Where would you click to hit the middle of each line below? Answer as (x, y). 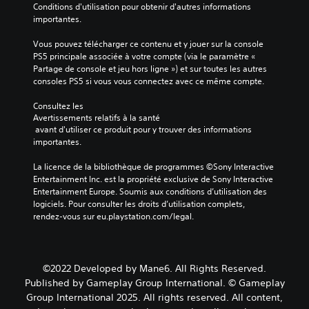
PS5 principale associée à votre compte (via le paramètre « (144, 56)
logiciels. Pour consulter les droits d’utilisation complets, (139, 203)
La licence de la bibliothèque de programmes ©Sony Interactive (153, 166)
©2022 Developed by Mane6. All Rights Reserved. (154, 268)
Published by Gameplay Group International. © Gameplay (154, 282)
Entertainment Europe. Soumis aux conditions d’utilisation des (150, 191)
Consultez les (59, 106)
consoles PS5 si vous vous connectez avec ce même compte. (149, 81)
